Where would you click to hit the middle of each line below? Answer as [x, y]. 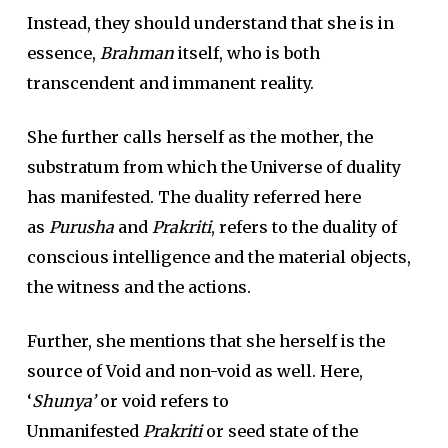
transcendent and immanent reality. [170, 83]
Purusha [81, 227]
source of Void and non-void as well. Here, [194, 371]
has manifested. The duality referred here [193, 197]
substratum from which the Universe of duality [213, 167]
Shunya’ [63, 401]
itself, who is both [246, 53]
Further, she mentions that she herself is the [205, 341]
